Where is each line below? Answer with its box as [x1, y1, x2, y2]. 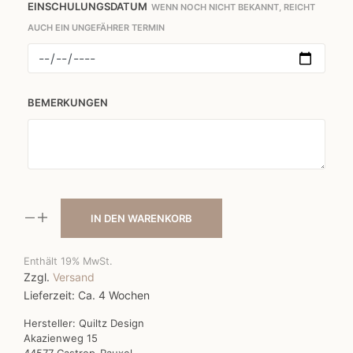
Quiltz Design [79, 317, 144, 330]
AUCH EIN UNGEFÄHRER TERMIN [28, 22, 165, 34]
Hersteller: [24, 317, 79, 330]
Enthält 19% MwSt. [24, 255, 113, 268]
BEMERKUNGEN [28, 96, 108, 110]
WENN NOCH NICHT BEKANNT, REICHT [151, 2, 315, 13]
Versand [53, 270, 95, 284]
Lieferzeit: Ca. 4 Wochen [24, 288, 150, 303]
